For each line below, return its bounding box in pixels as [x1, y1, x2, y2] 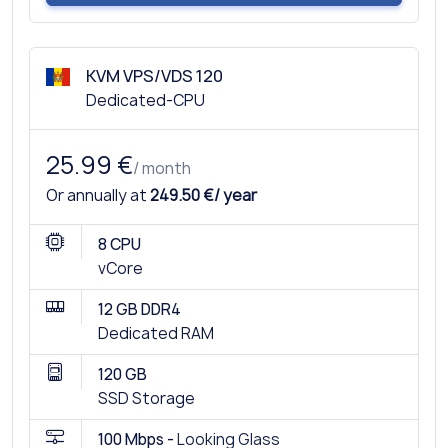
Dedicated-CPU [86, 89, 205, 111]
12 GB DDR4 [98, 298, 181, 320]
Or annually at [46, 184, 150, 206]
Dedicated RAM [98, 322, 214, 344]
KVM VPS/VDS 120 [86, 64, 223, 87]
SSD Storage [98, 387, 195, 409]
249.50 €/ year [150, 184, 257, 206]
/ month [133, 156, 191, 179]
